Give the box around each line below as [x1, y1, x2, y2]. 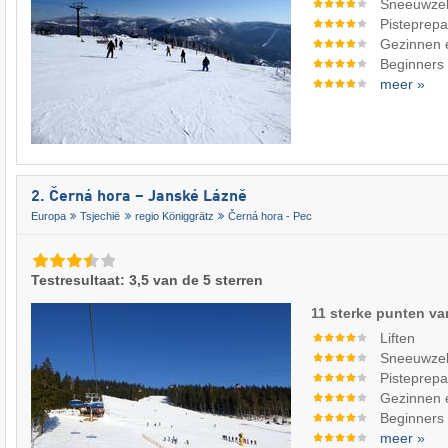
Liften [380, 330, 416, 347]
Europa [31, 210, 66, 223]
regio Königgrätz [134, 210, 214, 223]
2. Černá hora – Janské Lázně [31, 189, 247, 206]
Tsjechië [80, 210, 121, 223]
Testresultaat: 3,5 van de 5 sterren [31, 272, 263, 289]
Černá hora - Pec [228, 210, 313, 223]
